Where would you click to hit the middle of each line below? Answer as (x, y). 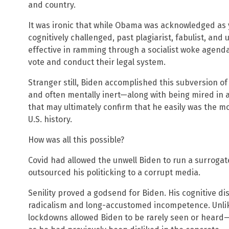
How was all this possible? (76, 140)
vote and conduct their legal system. (97, 62)
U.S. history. (50, 120)
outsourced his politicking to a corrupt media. (114, 173)
